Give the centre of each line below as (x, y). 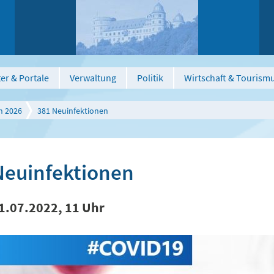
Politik (150, 78)
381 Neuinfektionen (73, 111)
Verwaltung (93, 78)
